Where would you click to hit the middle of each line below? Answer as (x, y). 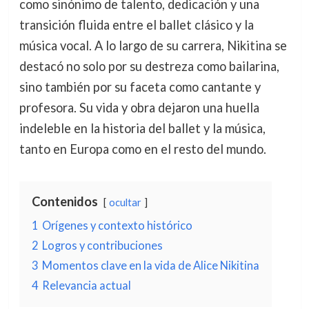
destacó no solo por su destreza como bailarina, (149, 66)
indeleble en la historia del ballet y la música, (142, 128)
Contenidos (64, 201)
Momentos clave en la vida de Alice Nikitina (150, 265)
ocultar (125, 202)
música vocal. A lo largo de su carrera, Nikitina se (153, 46)
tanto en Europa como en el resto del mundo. (142, 149)
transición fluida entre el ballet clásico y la (136, 25)
